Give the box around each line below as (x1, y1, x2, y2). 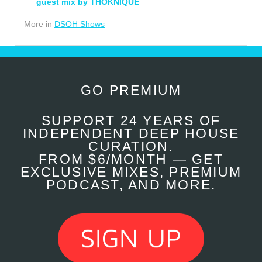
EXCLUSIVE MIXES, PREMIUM (20, 164, 242, 180)
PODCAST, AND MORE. (46, 177, 216, 192)
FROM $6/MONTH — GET (39, 151, 223, 167)
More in (24, 19, 54, 29)
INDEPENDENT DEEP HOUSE (22, 126, 240, 141)
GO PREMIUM (80, 82, 182, 98)
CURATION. (88, 139, 174, 154)
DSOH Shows (54, 19, 105, 29)
